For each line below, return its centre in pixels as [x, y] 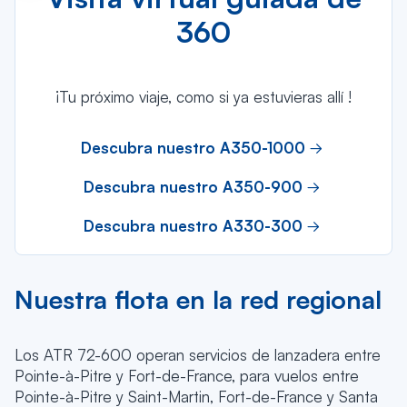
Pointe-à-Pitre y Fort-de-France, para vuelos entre [187, 375]
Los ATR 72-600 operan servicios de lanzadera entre [198, 354]
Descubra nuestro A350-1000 [193, 147]
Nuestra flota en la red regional [198, 299]
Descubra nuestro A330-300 [193, 225]
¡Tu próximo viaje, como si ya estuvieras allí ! [203, 96]
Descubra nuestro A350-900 [193, 186]
